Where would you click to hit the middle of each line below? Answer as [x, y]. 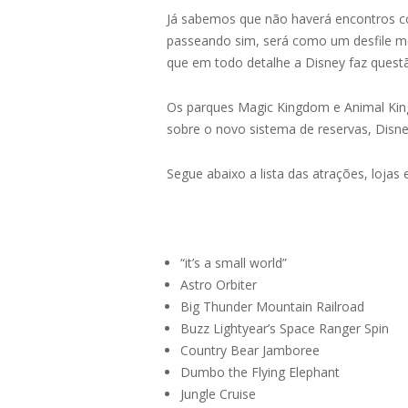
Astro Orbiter [219, 284]
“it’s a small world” [234, 262]
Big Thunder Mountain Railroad [272, 306]
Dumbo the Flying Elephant [260, 372]
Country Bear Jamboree [250, 350]
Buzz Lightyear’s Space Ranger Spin [285, 328]
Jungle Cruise [218, 393]
